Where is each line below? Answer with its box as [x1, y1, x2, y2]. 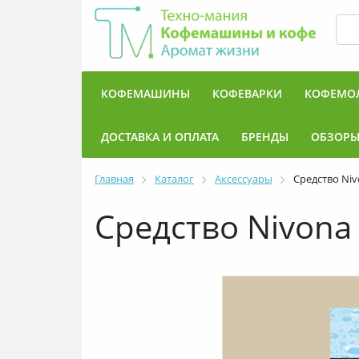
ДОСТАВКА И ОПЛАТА [101, 129, 219, 144]
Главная [95, 171, 134, 186]
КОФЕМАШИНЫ [101, 86, 190, 101]
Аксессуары [215, 171, 272, 186]
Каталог [155, 171, 194, 186]
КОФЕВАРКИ [212, 86, 282, 101]
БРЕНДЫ [241, 129, 288, 144]
